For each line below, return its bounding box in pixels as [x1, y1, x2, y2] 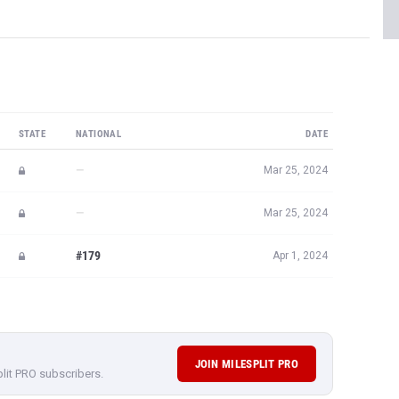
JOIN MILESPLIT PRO [194, 357, 298, 370]
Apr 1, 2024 [273, 249, 328, 262]
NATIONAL [76, 128, 122, 140]
